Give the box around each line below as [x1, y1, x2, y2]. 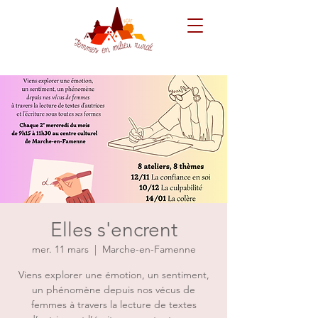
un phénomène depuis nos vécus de [32, 283, 195, 296]
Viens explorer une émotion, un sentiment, [18, 268, 209, 281]
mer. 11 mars [31, 243, 89, 256]
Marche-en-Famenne [102, 243, 196, 256]
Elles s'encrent [50, 218, 177, 241]
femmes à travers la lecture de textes [31, 298, 197, 311]
